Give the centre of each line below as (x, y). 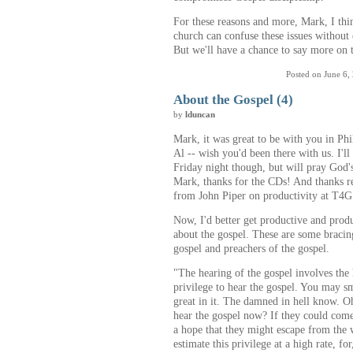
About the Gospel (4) (233, 100)
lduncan (200, 115)
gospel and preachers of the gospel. (251, 249)
